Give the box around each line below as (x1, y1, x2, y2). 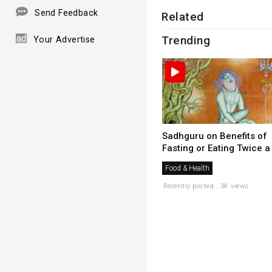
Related (161, 9, 204, 24)
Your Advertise (33, 34, 95, 44)
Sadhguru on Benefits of (161, 131, 267, 142)
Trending (161, 33, 210, 47)
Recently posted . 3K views (163, 182, 249, 191)
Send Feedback (35, 7, 98, 18)
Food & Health (165, 164, 209, 173)
